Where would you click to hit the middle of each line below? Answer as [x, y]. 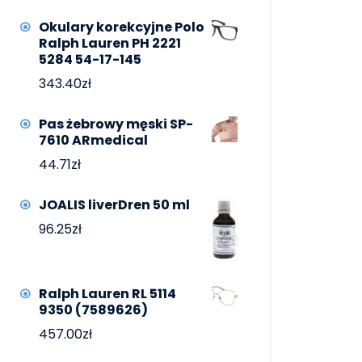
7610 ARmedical [93, 141]
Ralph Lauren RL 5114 [107, 293]
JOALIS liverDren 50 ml [114, 205]
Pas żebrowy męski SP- [116, 124]
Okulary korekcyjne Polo [122, 27]
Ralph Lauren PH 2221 [110, 44]
